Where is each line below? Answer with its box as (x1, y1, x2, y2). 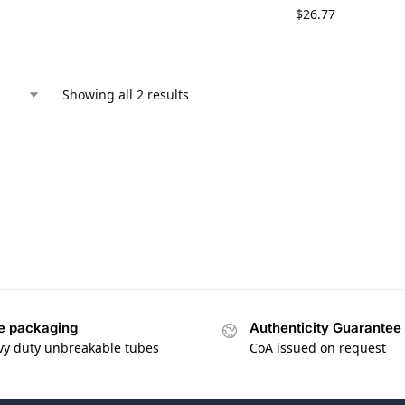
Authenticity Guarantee (250, 319, 401, 337)
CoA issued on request (250, 339, 386, 357)
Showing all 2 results (62, 85, 189, 103)
